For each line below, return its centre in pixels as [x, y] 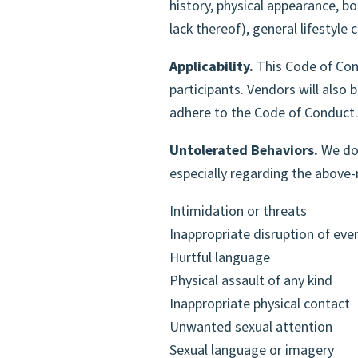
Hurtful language [220, 258]
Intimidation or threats [238, 212]
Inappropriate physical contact [260, 304]
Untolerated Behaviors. [244, 151]
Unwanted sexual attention [251, 328]
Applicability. [211, 67]
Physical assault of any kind [251, 281]
